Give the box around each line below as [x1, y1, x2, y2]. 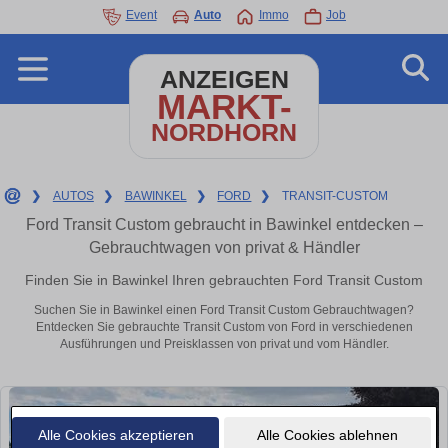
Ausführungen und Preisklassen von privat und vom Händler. [59, 337, 389, 352]
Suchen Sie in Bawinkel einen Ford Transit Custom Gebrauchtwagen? [34, 303, 414, 318]
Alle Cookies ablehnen [256, 426, 398, 443]
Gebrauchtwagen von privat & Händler [88, 239, 360, 256]
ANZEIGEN [159, 66, 289, 93]
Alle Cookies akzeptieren [37, 426, 194, 443]
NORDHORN [151, 119, 297, 146]
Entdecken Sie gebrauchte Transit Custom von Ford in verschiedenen [35, 320, 413, 335]
